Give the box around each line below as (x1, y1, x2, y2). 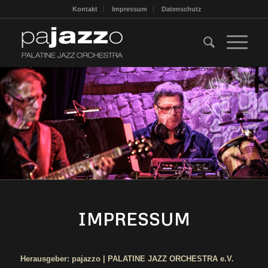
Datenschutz (161, 5, 202, 13)
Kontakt (72, 5, 98, 13)
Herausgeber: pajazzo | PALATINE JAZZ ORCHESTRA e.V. (20, 254, 234, 264)
